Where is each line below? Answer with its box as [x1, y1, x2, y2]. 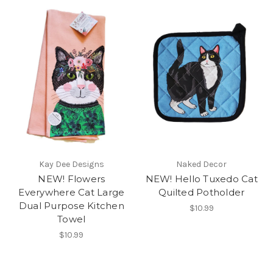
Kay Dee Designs [38, 159, 104, 170]
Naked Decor [176, 159, 227, 170]
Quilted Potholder [158, 186, 245, 199]
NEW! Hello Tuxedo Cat [145, 173, 258, 185]
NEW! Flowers [38, 173, 105, 185]
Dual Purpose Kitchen [18, 200, 124, 212]
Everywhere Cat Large [18, 186, 125, 199]
